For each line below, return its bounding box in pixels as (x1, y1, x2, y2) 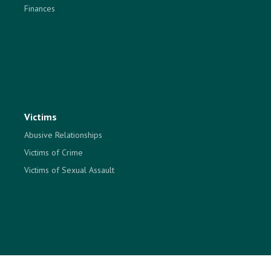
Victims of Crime (24, 147, 83, 158)
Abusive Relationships (24, 129, 102, 140)
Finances (24, 3, 55, 14)
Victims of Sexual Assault (24, 165, 114, 175)
